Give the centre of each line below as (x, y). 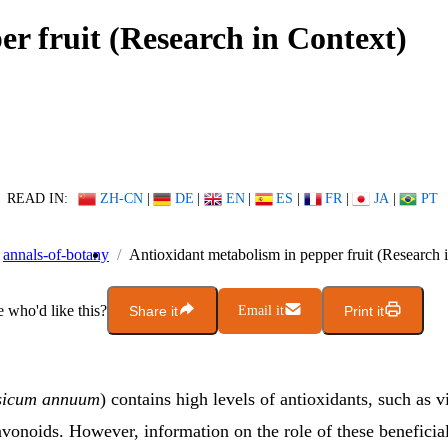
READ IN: (37, 198)
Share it (153, 310)
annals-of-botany (56, 255)
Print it (364, 310)
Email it (261, 310)
